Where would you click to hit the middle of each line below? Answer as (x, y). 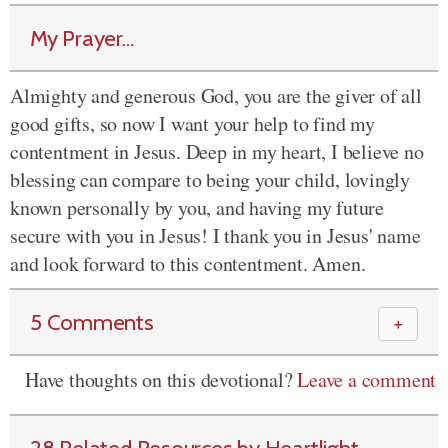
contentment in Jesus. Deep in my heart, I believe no (217, 151)
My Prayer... (82, 38)
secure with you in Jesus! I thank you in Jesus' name (215, 235)
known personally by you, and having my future (197, 207)
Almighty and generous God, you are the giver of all (216, 95)
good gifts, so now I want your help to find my (192, 123)
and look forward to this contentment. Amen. (188, 263)
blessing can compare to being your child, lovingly (210, 179)
